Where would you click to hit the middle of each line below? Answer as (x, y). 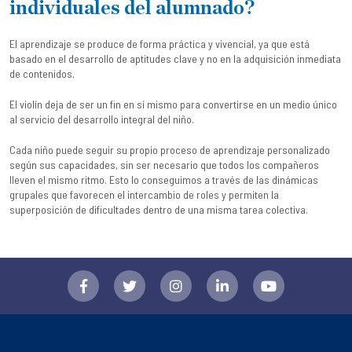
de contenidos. (42, 73)
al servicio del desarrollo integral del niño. (102, 119)
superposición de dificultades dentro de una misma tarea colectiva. (159, 209)
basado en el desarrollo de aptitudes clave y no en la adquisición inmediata (175, 58)
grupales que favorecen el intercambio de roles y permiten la (144, 194)
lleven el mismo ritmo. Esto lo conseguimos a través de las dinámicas (164, 179)
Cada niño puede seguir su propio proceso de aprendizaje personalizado (170, 149)
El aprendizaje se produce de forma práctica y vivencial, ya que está (159, 43)
